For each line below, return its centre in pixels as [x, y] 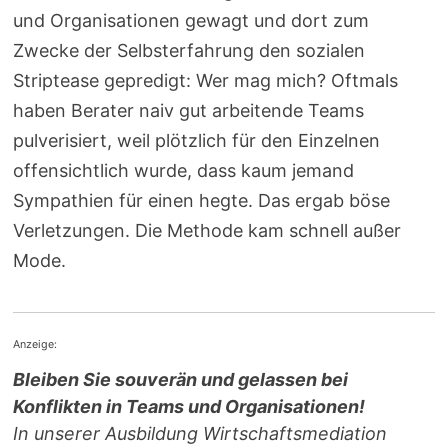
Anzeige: [35, 344]
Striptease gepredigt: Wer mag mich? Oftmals [206, 80]
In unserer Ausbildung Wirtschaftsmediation [200, 434]
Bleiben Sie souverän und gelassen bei [181, 380]
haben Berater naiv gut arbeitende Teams [189, 110]
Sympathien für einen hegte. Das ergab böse [202, 200]
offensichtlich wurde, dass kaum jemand [184, 170]
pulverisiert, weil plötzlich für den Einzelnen [197, 140]
